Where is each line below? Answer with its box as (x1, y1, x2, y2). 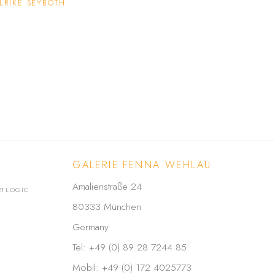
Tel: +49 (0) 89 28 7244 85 (72, 240, 187, 255)
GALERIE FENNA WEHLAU (72, 158, 212, 172)
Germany (72, 220, 109, 234)
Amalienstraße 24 (72, 179, 142, 194)
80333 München (72, 199, 142, 214)
